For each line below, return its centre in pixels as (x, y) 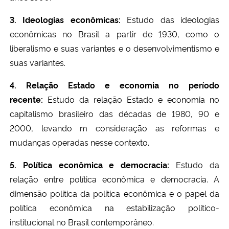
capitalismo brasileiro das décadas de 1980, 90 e (114, 113)
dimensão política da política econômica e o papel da (114, 193)
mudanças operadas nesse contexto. (79, 142)
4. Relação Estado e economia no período (114, 85)
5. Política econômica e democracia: (90, 164)
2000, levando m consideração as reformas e (114, 128)
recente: (26, 99)
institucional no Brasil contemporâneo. (82, 222)
